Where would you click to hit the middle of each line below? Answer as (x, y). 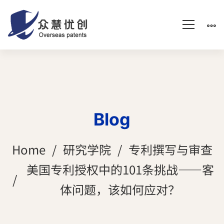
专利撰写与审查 (170, 149)
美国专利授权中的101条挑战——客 (120, 169)
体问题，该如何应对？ (120, 189)
